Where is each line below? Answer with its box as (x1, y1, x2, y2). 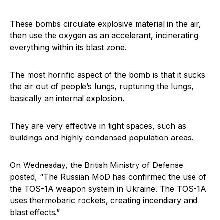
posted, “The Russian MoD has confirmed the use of (10, 172, 206, 182)
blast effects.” (10, 207, 60, 217)
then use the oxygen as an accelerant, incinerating (10, 30, 198, 40)
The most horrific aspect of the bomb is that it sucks (10, 70, 205, 80)
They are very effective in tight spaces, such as (10, 121, 186, 131)
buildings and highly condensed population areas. (10, 133, 193, 142)
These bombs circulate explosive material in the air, (10, 19, 201, 28)
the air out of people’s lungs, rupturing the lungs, (10, 82, 193, 91)
